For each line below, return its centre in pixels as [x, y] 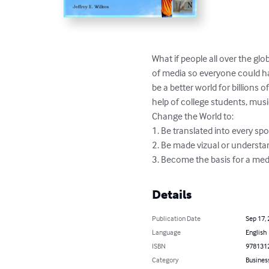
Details [172, 195]
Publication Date [177, 219]
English [256, 232]
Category [165, 260]
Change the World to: [194, 116]
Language [167, 232]
